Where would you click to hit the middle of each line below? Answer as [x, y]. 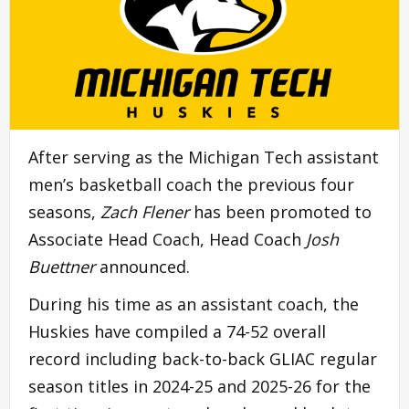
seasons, [64, 211]
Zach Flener [145, 211]
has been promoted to [280, 211]
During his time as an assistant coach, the [194, 304]
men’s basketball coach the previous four [191, 184]
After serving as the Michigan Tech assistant [204, 157]
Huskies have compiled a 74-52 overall [177, 331]
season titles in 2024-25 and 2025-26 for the [199, 386]
